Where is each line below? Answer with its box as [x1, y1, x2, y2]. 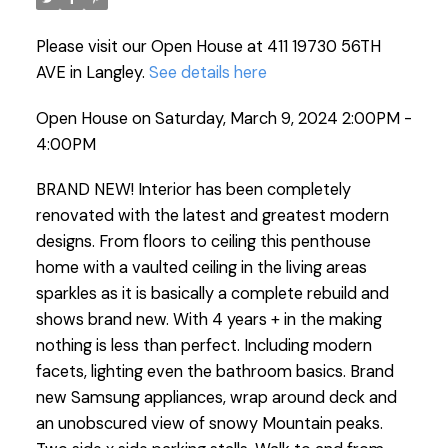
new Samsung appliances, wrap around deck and [35, 387, 397, 409]
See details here [148, 61, 267, 83]
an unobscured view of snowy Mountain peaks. [35, 413, 383, 435]
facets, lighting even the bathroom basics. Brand [35, 361, 394, 383]
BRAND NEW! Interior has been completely [35, 179, 351, 201]
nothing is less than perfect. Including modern [35, 335, 372, 357]
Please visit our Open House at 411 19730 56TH [35, 35, 381, 57]
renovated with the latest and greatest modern [35, 205, 389, 227]
